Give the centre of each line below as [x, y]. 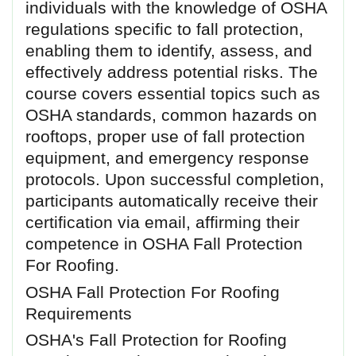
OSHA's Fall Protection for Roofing [156, 339]
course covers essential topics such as [173, 94]
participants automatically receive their [172, 201]
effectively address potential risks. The [172, 72]
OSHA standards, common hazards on [171, 115]
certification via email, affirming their [163, 222]
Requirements [79, 313]
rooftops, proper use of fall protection [165, 137]
